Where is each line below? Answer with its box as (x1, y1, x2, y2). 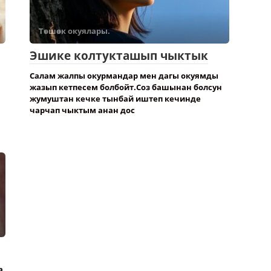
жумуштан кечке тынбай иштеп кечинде (30, 93, 201, 104)
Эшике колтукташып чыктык (30, 48, 208, 64)
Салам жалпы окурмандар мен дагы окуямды (30, 70, 218, 81)
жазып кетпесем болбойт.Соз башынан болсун (30, 82, 222, 93)
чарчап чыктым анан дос (30, 105, 135, 116)
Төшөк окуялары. (39, 25, 110, 36)
